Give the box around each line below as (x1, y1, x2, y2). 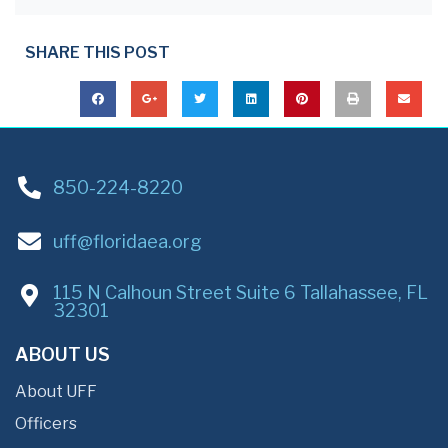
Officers (15, 414, 77, 434)
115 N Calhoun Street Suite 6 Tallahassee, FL (52, 282, 428, 304)
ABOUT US (15, 344, 110, 366)
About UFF (15, 382, 97, 402)
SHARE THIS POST (25, 43, 170, 63)
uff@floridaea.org (52, 230, 202, 252)
